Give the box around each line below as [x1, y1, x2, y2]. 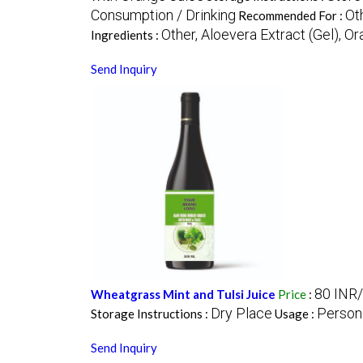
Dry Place [210, 305, 272, 322]
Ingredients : [90, 28, 161, 43]
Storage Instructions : [90, 306, 211, 322]
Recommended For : [237, 8, 345, 23]
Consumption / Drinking [90, 6, 236, 24]
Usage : [274, 306, 317, 322]
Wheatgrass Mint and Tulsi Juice [90, 287, 275, 302]
